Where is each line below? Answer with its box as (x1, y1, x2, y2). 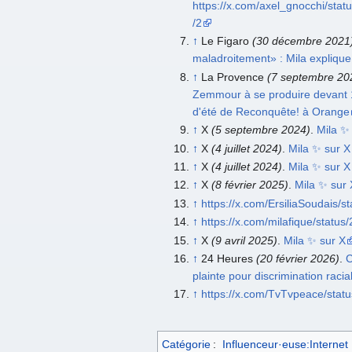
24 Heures (200, 251, 256, 265)
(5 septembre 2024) (211, 123, 310, 137)
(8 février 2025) (211, 178, 288, 192)
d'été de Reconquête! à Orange (192, 104, 350, 118)
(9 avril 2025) (211, 233, 277, 247)
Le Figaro (200, 35, 252, 48)
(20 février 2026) (255, 251, 339, 265)
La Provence (200, 70, 267, 83)
